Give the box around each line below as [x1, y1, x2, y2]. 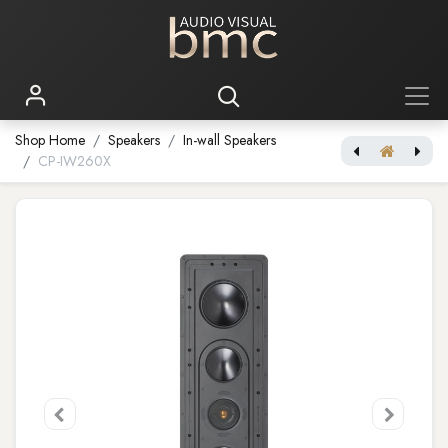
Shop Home [15, 130, 85, 150]
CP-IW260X [38, 151, 111, 171]
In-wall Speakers [183, 130, 276, 150]
